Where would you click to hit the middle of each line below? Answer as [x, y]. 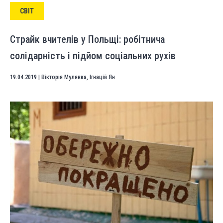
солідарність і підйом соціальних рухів [93, 56]
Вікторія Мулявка [64, 77]
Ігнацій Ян [102, 77]
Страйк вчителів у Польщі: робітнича [87, 39]
